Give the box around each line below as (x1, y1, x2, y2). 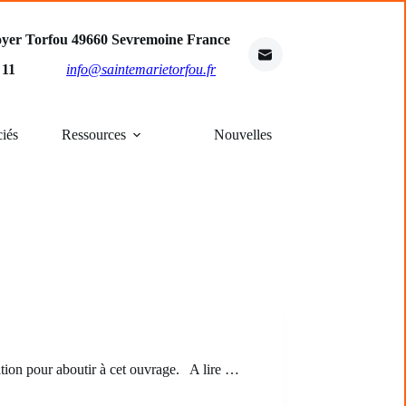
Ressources (62, 127, 127, 143)
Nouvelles (213, 127, 272, 143)
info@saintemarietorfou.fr (66, 61, 217, 77)
